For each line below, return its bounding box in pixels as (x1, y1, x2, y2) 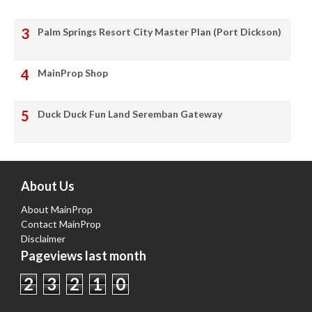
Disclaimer (21, 233, 65, 245)
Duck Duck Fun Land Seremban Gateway (38, 107, 222, 120)
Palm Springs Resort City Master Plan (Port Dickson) (38, 25, 281, 38)
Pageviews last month (21, 248, 146, 264)
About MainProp (21, 203, 93, 216)
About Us (21, 178, 75, 194)
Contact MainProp (21, 218, 101, 231)
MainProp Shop (38, 66, 108, 79)
